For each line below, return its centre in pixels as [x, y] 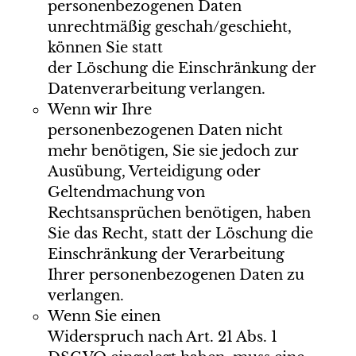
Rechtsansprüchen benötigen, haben [179, 213]
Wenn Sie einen [104, 317]
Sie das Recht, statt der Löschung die [180, 234]
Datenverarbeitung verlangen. [156, 89]
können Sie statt [105, 48]
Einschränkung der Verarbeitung [166, 255]
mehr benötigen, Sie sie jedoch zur [173, 151]
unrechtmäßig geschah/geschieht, [169, 27]
